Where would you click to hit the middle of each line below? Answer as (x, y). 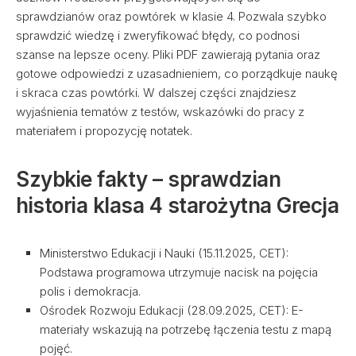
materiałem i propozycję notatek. (104, 131)
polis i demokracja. (90, 291)
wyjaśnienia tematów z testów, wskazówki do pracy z (160, 112)
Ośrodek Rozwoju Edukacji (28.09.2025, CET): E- (172, 310)
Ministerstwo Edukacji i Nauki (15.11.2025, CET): (164, 253)
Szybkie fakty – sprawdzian (148, 179)
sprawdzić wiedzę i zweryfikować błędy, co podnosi (158, 35)
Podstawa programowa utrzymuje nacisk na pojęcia (179, 272)
